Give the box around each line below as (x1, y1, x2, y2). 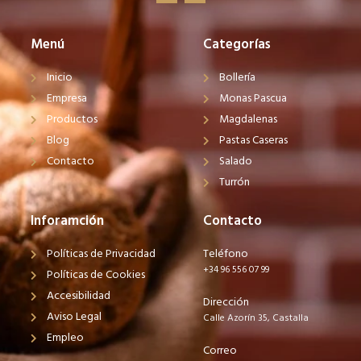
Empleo (47, 329, 84, 348)
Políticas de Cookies (47, 266, 145, 285)
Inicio (47, 68, 73, 88)
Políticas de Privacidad (47, 245, 156, 264)
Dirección (203, 293, 249, 313)
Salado (219, 152, 252, 172)
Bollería (219, 68, 255, 88)
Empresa (47, 89, 87, 109)
